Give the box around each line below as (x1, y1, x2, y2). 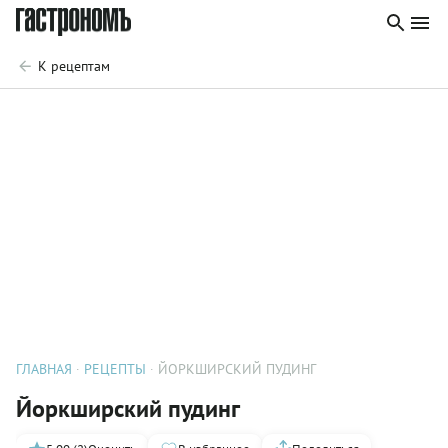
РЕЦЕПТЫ (84, 360, 146, 378)
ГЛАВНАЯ (16, 360, 72, 378)
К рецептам (38, 57, 110, 75)
